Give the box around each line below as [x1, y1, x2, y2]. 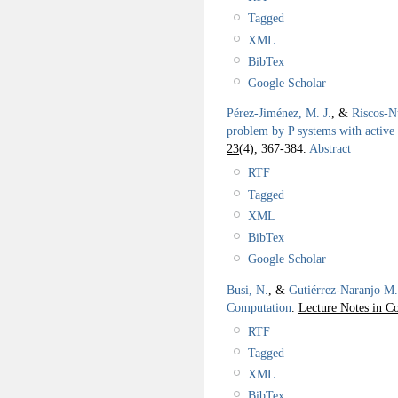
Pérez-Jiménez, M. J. [227, 106, 331, 121]
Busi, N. [227, 282, 268, 297]
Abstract [306, 141, 351, 156]
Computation [227, 299, 291, 314]
